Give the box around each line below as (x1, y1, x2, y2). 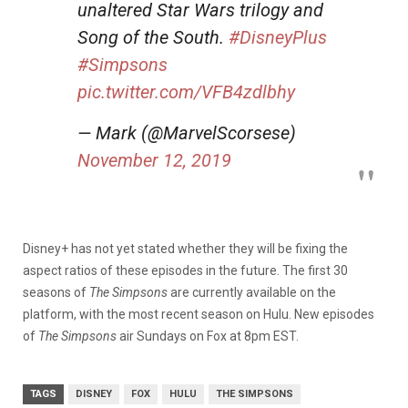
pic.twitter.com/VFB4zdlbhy (77, 80, 295, 103)
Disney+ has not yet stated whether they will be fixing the (23, 240, 348, 256)
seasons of (23, 284, 89, 300)
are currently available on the (168, 284, 336, 300)
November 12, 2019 (77, 148, 231, 171)
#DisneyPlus (229, 25, 327, 48)
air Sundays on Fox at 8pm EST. (117, 328, 299, 343)
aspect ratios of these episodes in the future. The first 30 (23, 262, 348, 278)
